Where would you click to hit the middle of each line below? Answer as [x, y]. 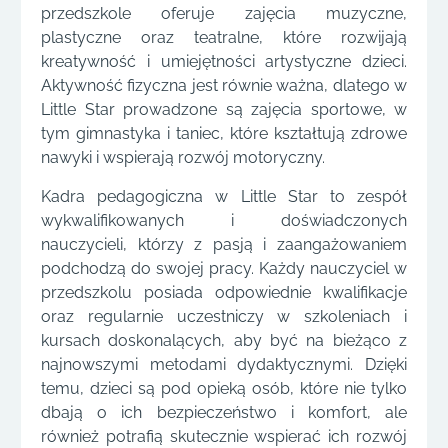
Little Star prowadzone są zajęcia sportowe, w [224, 110]
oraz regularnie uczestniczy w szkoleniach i [224, 316]
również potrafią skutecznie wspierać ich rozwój [224, 436]
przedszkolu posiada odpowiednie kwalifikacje [224, 292]
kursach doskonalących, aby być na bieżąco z [224, 340]
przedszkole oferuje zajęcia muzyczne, [224, 14]
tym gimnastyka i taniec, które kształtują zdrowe [224, 134]
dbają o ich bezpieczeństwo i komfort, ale [224, 412]
